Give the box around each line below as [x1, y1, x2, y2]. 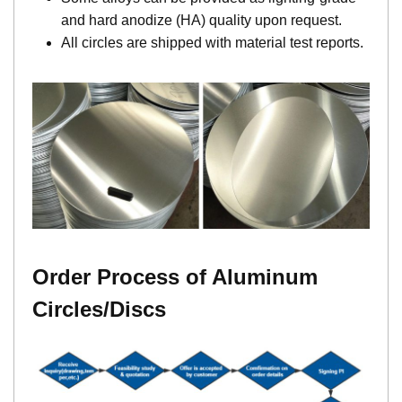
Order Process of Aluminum [32, 265, 318, 290]
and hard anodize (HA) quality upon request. [61, 13, 342, 29]
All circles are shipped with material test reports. [61, 35, 363, 51]
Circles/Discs [32, 297, 166, 322]
